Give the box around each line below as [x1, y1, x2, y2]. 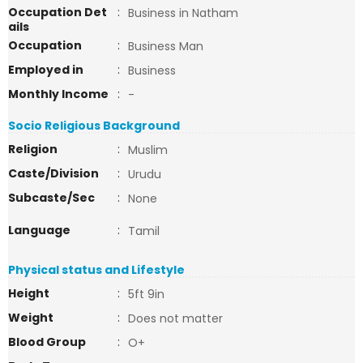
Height [8, 285, 49, 301]
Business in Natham [128, 5, 238, 21]
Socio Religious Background [8, 117, 180, 134]
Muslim [128, 142, 168, 158]
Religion [8, 141, 58, 157]
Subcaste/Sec [8, 190, 95, 206]
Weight [8, 310, 53, 326]
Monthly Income [8, 86, 109, 102]
